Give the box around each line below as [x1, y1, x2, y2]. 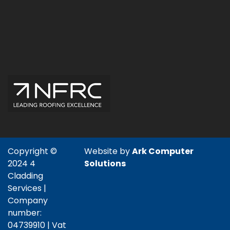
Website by [84, 145, 132, 157]
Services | [8, 182, 46, 194]
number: [8, 206, 42, 219]
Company [8, 194, 48, 206]
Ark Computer [132, 145, 194, 157]
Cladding [8, 169, 43, 182]
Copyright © [8, 145, 57, 157]
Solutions [84, 157, 126, 169]
